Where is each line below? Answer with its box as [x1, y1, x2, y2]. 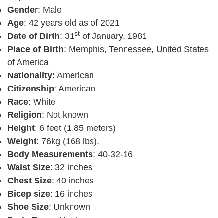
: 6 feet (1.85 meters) [35, 123, 116, 133]
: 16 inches [50, 189, 92, 199]
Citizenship [7, 84, 54, 94]
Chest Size [7, 176, 52, 186]
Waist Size [7, 163, 50, 173]
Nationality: [7, 71, 55, 81]
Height [7, 123, 35, 133]
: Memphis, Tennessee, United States [64, 44, 209, 54]
